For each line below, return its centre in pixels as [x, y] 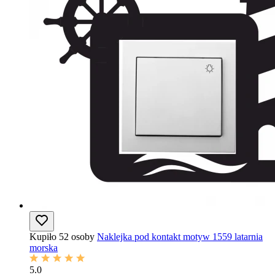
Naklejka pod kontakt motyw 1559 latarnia [180, 237]
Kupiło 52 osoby [62, 237]
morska [44, 248]
